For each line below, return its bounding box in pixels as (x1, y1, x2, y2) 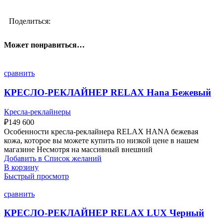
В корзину (4, 163, 39, 171)
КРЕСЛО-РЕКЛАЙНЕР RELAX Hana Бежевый (4, 87, 211, 98)
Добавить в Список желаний (4, 154, 102, 163)
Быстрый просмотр (4, 171, 69, 180)
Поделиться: (9, 17, 51, 26)
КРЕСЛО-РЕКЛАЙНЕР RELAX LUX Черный (4, 208, 204, 219)
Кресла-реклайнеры (4, 107, 71, 116)
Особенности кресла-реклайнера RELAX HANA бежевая (4, 127, 198, 136)
